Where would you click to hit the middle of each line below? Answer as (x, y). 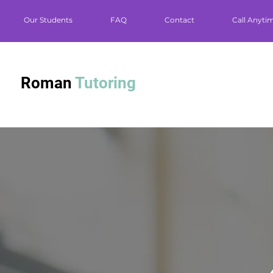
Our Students (48, 20)
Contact (179, 20)
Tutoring (105, 83)
